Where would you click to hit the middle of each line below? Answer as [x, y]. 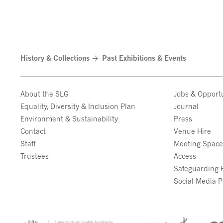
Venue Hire [193, 131]
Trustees [35, 156]
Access [185, 156]
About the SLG [45, 94]
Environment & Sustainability [69, 119]
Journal [186, 106]
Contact [33, 131]
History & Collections [55, 58]
